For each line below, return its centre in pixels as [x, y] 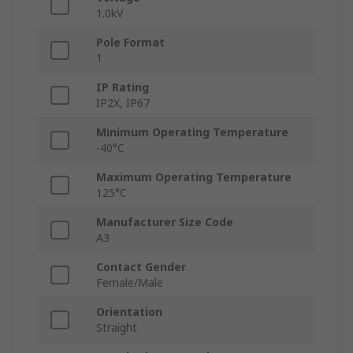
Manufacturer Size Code [165, 222]
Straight [117, 328]
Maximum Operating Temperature [194, 177]
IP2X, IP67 [123, 103]
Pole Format [130, 43]
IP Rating [123, 87]
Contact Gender [141, 267]
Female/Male [130, 283]
